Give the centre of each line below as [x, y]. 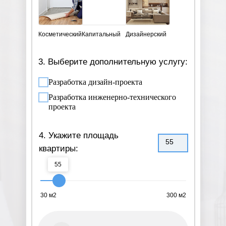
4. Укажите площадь [79, 135]
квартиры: [59, 149]
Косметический [60, 35]
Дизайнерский [146, 35]
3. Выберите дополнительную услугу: [113, 62]
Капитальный [101, 35]
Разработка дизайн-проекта [95, 82]
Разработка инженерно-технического [112, 97]
